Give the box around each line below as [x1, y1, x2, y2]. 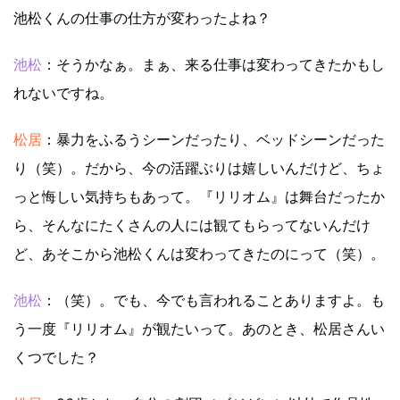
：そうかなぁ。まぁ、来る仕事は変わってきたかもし [42, 55, 385, 74]
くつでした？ [13, 348, 99, 367]
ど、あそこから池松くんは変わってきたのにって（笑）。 [13, 245, 385, 263]
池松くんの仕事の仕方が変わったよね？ [13, 9, 271, 28]
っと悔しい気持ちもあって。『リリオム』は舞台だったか [13, 187, 385, 206]
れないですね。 [13, 84, 113, 103]
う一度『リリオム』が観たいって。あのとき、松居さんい [13, 320, 385, 338]
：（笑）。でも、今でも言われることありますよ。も [42, 291, 385, 310]
